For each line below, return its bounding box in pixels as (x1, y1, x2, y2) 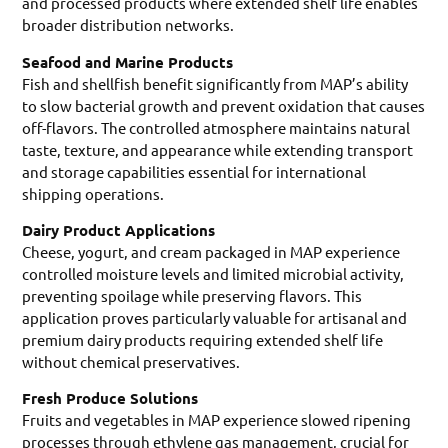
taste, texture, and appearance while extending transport (22, 139, 414, 159)
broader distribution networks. (22, 15, 235, 35)
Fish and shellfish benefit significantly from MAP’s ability (22, 73, 409, 93)
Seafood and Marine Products (22, 51, 234, 72)
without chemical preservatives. (22, 352, 241, 372)
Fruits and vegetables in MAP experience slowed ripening (22, 410, 412, 430)
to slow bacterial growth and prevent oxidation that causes (22, 95, 426, 115)
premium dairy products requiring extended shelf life (22, 330, 384, 350)
